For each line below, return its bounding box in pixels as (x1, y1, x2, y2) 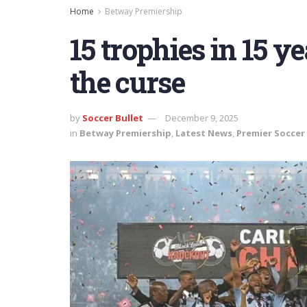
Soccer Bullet (82, 111, 143, 124)
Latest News (175, 126, 232, 139)
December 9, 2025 (165, 111, 238, 124)
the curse (70, 63, 184, 101)
